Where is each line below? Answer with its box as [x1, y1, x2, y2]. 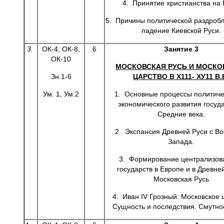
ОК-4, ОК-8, [42, 45, 80, 53]
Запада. [168, 137, 194, 145]
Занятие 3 [163, 45, 198, 53]
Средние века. [157, 110, 205, 118]
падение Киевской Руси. [141, 26, 221, 34]
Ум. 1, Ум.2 [43, 90, 79, 98]
